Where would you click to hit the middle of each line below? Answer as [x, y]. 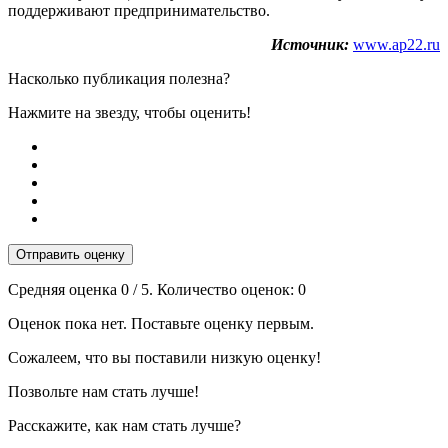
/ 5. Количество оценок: [213, 289]
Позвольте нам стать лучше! [103, 391]
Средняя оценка [64, 289]
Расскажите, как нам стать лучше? [124, 425]
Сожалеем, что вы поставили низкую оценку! [164, 357]
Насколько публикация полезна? [119, 78]
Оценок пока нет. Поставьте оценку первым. [161, 323]
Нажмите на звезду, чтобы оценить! [129, 112]
